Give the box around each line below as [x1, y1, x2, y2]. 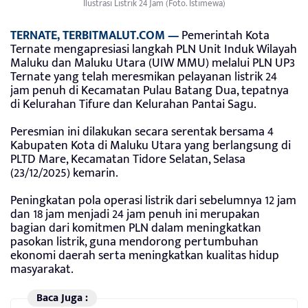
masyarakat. [10, 259, 74, 280]
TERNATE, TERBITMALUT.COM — [10, 25, 179, 47]
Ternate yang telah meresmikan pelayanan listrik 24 [10, 67, 277, 88]
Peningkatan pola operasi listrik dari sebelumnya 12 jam [10, 190, 296, 212]
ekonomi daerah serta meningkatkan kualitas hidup [10, 245, 279, 267]
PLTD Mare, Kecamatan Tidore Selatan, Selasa [10, 149, 245, 170]
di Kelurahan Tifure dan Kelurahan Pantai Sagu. [10, 94, 256, 115]
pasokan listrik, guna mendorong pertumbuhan [10, 232, 258, 253]
